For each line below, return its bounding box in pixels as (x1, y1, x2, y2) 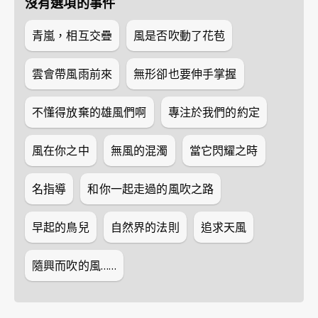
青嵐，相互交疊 (32, 28, 113, 43)
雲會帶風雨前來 (32, 66, 113, 82)
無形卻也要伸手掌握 (133, 66, 237, 82)
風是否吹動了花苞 (133, 28, 226, 43)
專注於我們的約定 (168, 104, 260, 120)
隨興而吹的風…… (32, 258, 117, 273)
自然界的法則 (110, 219, 180, 235)
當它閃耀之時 (189, 143, 258, 158)
